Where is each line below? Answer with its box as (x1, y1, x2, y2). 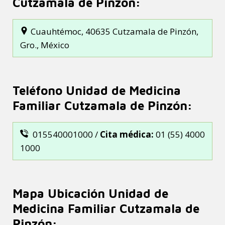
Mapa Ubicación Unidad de (13, 186, 168, 200)
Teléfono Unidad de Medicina (13, 83, 181, 97)
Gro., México (20, 39, 69, 51)
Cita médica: (100, 128, 154, 140)
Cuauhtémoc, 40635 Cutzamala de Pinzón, (31, 25, 198, 37)
